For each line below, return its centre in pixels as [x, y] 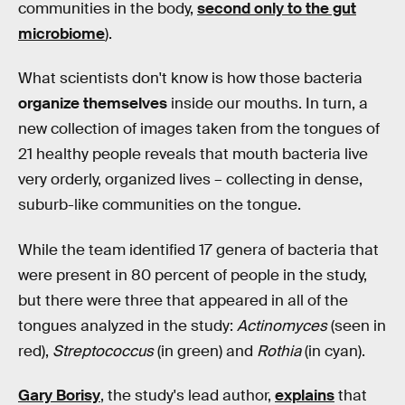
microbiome [61, 33]
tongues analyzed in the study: [127, 325]
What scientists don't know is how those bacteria [190, 79]
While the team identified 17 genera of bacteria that [198, 250]
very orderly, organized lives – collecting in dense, [190, 180]
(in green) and [205, 351]
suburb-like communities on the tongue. [160, 205]
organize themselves [93, 104]
